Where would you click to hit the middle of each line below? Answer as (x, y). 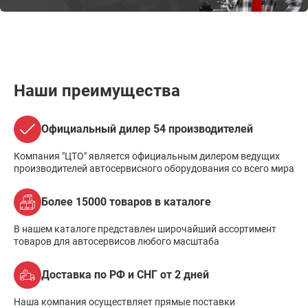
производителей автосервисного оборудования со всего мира (154, 168)
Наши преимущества (97, 91)
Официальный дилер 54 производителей (147, 129)
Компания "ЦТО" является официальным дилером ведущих (147, 156)
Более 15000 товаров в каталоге (126, 202)
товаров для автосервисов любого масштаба (117, 241)
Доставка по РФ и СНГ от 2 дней (125, 275)
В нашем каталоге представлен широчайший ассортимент (145, 229)
